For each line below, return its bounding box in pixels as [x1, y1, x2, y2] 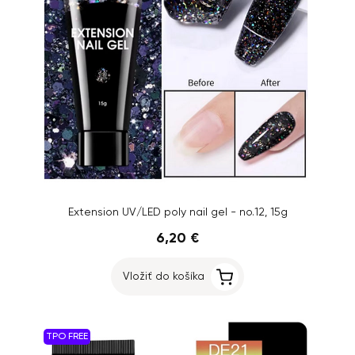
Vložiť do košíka [123, 271, 204, 282]
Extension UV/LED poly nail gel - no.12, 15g [67, 207, 288, 218]
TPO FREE [46, 332, 88, 342]
